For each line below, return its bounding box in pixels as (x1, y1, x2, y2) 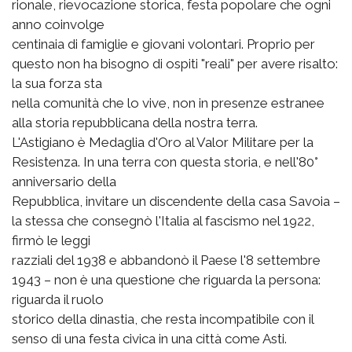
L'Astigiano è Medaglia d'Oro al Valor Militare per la (12, 134, 313, 151)
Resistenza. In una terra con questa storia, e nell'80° (12, 154, 318, 170)
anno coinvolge (12, 16, 104, 33)
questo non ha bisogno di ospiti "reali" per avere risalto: (12, 56, 338, 72)
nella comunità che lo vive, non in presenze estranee (12, 95, 324, 112)
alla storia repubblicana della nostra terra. (12, 115, 258, 131)
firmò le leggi (12, 233, 90, 249)
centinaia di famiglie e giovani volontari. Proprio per (12, 36, 315, 53)
